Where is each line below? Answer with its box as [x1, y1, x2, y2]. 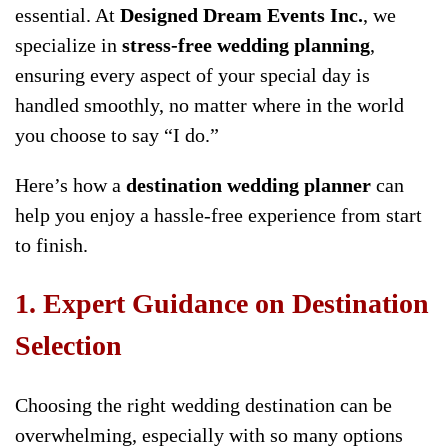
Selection [15, 329, 122, 361]
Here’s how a [15, 173, 126, 196]
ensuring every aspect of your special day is [15, 63, 370, 86]
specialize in [15, 33, 122, 56]
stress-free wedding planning [122, 33, 370, 56]
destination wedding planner [126, 173, 371, 196]
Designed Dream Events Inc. [120, 3, 363, 26]
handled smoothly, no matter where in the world [15, 93, 404, 116]
